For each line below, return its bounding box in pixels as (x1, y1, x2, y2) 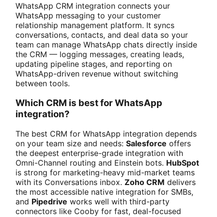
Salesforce (126, 138, 167, 148)
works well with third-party (67, 196, 170, 206)
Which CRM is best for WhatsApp (15, 97, 162, 109)
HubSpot (166, 157, 199, 168)
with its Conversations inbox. (15, 177, 124, 187)
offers (167, 138, 191, 148)
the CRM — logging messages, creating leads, (15, 49, 184, 60)
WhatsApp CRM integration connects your (15, 1, 170, 11)
